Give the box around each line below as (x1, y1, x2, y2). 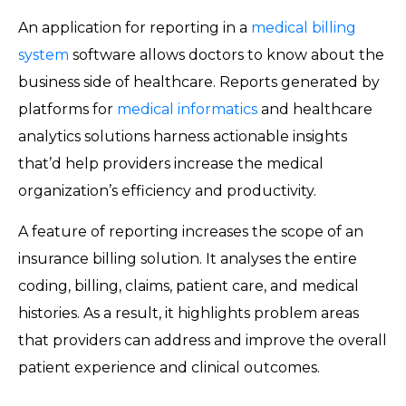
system (18, 45, 69, 63)
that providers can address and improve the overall (18, 331, 387, 349)
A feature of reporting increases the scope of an (18, 222, 363, 240)
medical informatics (117, 100, 257, 118)
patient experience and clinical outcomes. (18, 358, 327, 376)
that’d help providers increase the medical (18, 154, 324, 172)
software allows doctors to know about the (69, 45, 384, 63)
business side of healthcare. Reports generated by (18, 72, 380, 91)
